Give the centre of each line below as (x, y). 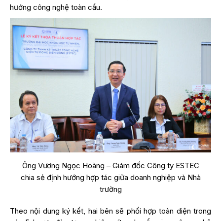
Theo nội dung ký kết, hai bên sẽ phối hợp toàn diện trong (110, 211)
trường (110, 189)
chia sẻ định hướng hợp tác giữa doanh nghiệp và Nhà (110, 177)
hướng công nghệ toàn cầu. (56, 7)
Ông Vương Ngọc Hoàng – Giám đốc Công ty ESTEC (110, 165)
